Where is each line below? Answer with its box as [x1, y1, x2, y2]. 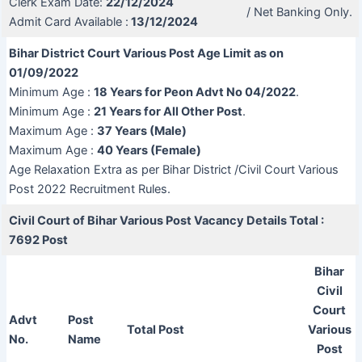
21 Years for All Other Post [93, 103, 242, 119]
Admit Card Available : [8, 14, 128, 29]
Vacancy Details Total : [193, 213, 324, 228]
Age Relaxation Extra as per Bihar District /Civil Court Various [8, 162, 339, 177]
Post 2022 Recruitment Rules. [8, 181, 170, 196]
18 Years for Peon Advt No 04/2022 [93, 84, 296, 99]
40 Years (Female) [96, 142, 201, 158]
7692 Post [8, 232, 68, 247]
